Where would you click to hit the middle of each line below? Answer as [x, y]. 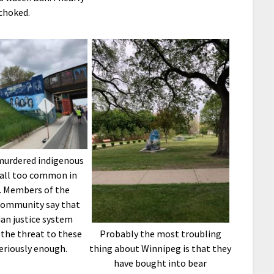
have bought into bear [161, 263]
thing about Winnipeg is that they [161, 249]
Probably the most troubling [160, 234]
